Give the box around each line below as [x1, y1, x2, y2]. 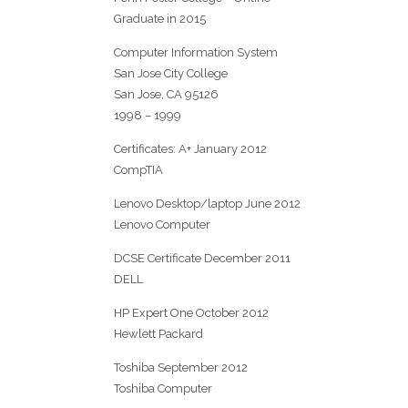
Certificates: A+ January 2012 [113, 141, 267, 156]
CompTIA [113, 162, 163, 177]
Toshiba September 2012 [113, 360, 248, 374]
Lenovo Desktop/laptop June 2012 [113, 196, 301, 210]
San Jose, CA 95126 [113, 87, 219, 101]
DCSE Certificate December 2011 [113, 250, 291, 265]
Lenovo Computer [113, 217, 210, 231]
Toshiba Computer [113, 381, 212, 395]
